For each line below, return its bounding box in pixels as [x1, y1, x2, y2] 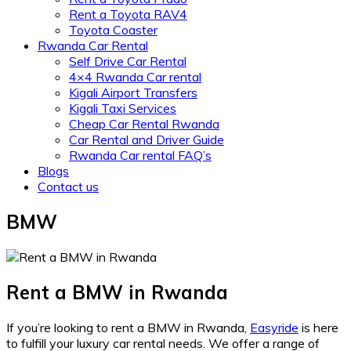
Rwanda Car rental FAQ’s [69, 147, 212, 163]
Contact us [38, 179, 99, 194]
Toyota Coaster [69, 22, 157, 38]
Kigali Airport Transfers [69, 85, 197, 100]
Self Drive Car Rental [69, 53, 186, 69]
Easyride [250, 319, 299, 335]
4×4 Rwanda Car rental [69, 69, 201, 85]
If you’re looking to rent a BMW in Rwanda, [6, 319, 250, 335]
